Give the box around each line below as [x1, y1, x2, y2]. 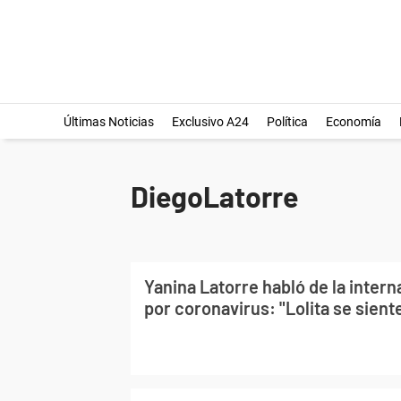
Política [266, 115, 308, 129]
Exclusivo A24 [171, 115, 249, 129]
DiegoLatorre [131, 179, 298, 213]
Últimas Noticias [63, 115, 154, 129]
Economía [325, 115, 381, 129]
